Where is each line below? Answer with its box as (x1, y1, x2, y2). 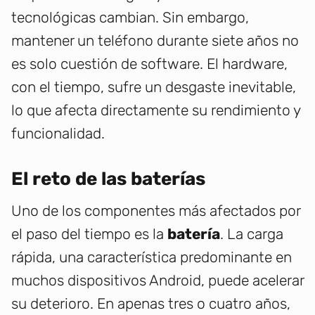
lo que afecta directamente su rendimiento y (11, 101, 300, 120)
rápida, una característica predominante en (11, 248, 292, 266)
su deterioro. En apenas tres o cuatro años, (11, 295, 290, 313)
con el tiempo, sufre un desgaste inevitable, (11, 78, 296, 96)
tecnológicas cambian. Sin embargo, (11, 8, 249, 27)
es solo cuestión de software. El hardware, (11, 55, 288, 73)
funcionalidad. (11, 124, 105, 143)
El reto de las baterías (11, 168, 205, 191)
